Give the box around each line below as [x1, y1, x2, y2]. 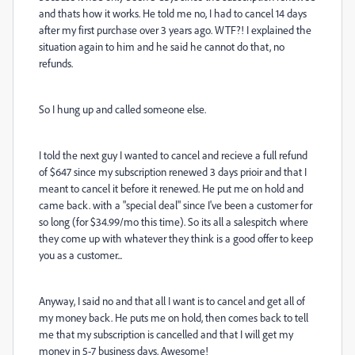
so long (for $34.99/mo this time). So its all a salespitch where [39, 215, 308, 228]
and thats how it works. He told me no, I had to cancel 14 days [39, 6, 307, 20]
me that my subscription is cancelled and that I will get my [39, 327, 293, 341]
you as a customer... [39, 248, 122, 261]
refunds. [39, 56, 75, 70]
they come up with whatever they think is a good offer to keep [39, 231, 313, 245]
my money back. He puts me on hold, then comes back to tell [39, 311, 308, 324]
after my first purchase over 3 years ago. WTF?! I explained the [39, 23, 311, 36]
